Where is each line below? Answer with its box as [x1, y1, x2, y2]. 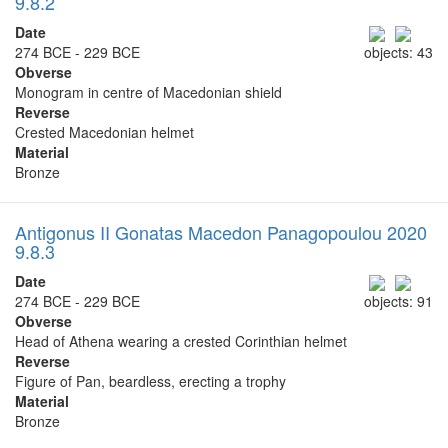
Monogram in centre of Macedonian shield [15, 81, 282, 102]
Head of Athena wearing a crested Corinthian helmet [15, 331, 347, 352]
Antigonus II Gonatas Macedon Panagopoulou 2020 [15, 218, 427, 245]
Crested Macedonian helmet [15, 121, 194, 142]
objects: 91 [364, 291, 433, 312]
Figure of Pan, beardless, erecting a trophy [15, 371, 286, 392]
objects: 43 [364, 41, 433, 62]
